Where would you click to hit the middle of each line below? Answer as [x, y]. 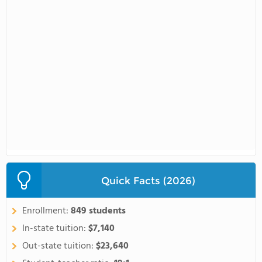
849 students [98, 211]
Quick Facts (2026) [149, 180]
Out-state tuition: [59, 246]
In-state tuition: [55, 229]
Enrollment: [46, 211]
